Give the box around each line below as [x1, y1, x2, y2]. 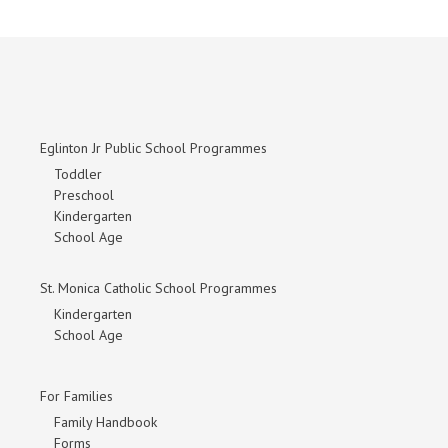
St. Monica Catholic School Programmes [40, 279, 277, 298]
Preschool [54, 186, 114, 205]
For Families [40, 387, 113, 406]
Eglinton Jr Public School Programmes [40, 139, 267, 158]
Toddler [54, 165, 102, 184]
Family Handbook [54, 413, 157, 432]
